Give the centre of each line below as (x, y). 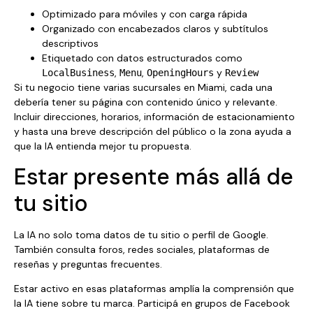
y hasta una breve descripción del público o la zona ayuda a (153, 131)
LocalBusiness (78, 72)
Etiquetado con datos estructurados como (142, 58)
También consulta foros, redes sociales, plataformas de (142, 249)
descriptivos (70, 43)
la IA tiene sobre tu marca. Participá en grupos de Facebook (152, 304)
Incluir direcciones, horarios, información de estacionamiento (154, 116)
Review (242, 72)
